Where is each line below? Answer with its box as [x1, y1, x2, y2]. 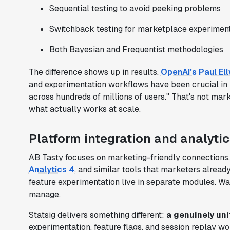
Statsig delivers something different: [28, 209, 166, 220]
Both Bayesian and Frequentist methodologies [49, 44, 223, 55]
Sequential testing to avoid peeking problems [49, 3, 221, 14]
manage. [28, 188, 61, 200]
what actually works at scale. [28, 103, 141, 114]
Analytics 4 [28, 164, 74, 175]
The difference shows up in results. [28, 66, 161, 78]
